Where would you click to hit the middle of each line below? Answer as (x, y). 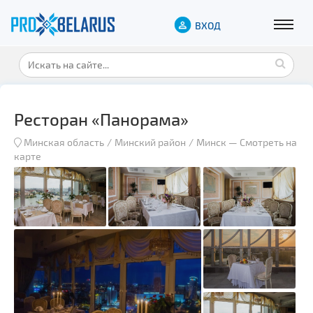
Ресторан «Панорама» (101, 119)
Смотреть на (268, 142)
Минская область (64, 142)
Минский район (150, 142)
